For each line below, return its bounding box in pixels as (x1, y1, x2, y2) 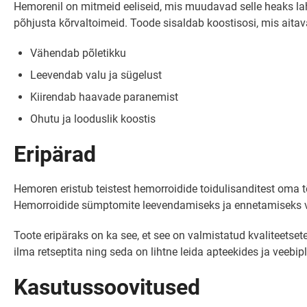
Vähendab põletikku (30, 47, 126, 60)
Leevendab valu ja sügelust (30, 69, 162, 82)
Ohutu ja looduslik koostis (30, 112, 156, 125)
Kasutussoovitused (14, 274, 200, 300)
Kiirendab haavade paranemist (30, 90, 178, 103)
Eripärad (14, 141, 96, 167)
